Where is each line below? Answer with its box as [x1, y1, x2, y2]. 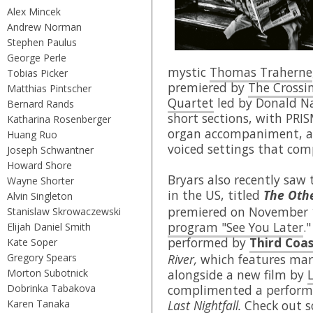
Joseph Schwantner [7, 143, 94, 156]
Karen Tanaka [7, 296, 70, 310]
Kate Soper [7, 235, 57, 249]
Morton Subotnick [7, 265, 88, 279]
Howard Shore [7, 158, 72, 172]
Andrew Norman [7, 20, 82, 34]
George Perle [7, 50, 66, 64]
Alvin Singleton [7, 189, 73, 203]
